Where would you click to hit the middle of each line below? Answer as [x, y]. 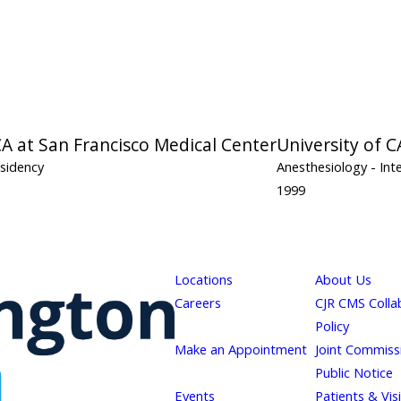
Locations [203, 279]
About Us [343, 279]
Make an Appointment [240, 349]
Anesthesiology [324, 166]
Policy [332, 325]
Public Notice [354, 372]
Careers [197, 302]
